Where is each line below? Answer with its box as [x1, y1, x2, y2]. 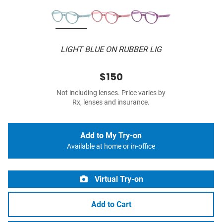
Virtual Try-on [93, 174, 143, 184]
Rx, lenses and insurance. [72, 98, 150, 107]
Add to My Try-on [80, 131, 142, 141]
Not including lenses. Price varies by [56, 89, 166, 98]
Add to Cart [91, 200, 131, 210]
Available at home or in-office [67, 142, 155, 151]
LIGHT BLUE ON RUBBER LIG [60, 45, 162, 55]
